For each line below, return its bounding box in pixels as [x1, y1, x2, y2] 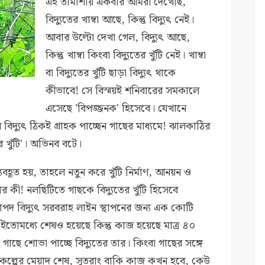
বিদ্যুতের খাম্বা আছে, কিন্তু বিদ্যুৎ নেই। [46, 11, 195, 29]
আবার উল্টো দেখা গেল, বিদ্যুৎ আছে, [46, 29, 190, 47]
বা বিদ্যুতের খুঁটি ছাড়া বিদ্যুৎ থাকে [46, 64, 176, 82]
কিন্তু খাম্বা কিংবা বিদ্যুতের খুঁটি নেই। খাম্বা [46, 47, 206, 64]
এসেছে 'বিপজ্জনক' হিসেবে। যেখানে [46, 100, 187, 118]
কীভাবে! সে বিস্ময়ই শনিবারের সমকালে [46, 82, 200, 100]
